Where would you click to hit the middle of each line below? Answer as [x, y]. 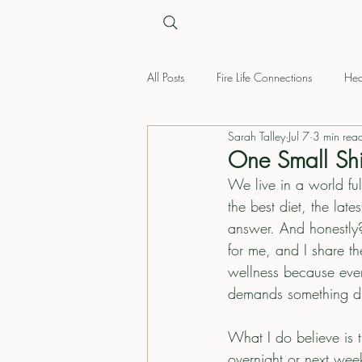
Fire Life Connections [264, 77]
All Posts [166, 77]
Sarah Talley [257, 136]
